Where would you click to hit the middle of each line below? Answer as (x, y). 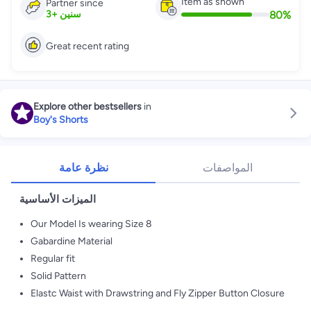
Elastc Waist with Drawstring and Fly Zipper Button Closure (158, 293)
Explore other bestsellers (87, 107)
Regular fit (53, 259)
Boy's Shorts (61, 120)
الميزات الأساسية (58, 199)
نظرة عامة (83, 168)
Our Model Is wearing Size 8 (91, 224)
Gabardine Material (72, 241)
